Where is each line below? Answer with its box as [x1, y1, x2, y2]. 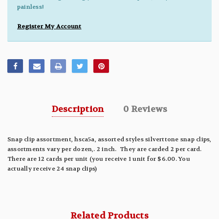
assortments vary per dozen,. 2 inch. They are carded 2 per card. [7, 145, 202, 153]
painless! [17, 2, 44, 11]
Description [51, 104, 104, 115]
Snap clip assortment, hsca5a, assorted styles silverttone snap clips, [7, 135, 212, 144]
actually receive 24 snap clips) [7, 165, 97, 173]
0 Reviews [123, 104, 168, 115]
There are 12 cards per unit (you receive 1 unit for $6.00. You [7, 155, 190, 163]
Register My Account [17, 22, 82, 30]
